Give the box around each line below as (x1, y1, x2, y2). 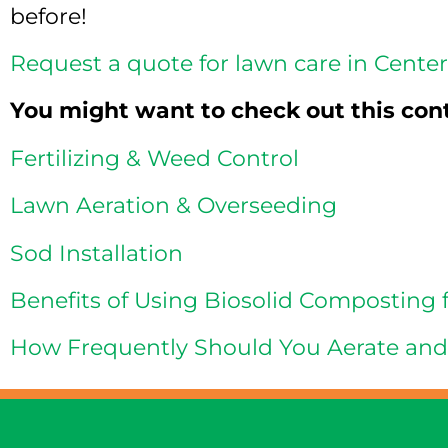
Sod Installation (10, 239, 183, 267)
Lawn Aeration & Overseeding (10, 192, 337, 220)
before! (10, 2, 87, 30)
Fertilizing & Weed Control (10, 144, 299, 172)
